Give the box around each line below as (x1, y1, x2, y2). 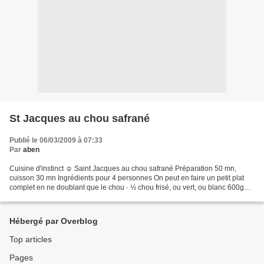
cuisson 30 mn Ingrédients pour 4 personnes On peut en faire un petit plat (9, 174, 244, 182)
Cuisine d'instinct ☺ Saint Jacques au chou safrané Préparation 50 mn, (9, 164, 236, 173)
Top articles (9, 235, 52, 244)
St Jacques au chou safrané (9, 113, 150, 124)
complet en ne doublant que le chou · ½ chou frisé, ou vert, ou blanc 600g (9, 183, 244, 192)
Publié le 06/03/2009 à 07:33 (9, 136, 103, 144)
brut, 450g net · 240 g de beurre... (9, 193, 116, 201)
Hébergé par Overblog (9, 216, 98, 226)
